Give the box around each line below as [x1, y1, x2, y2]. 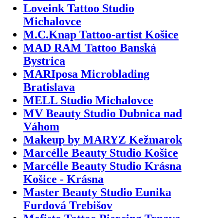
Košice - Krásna [23, 172, 104, 185]
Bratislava [23, 80, 75, 93]
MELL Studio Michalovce [23, 93, 153, 107]
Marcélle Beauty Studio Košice [23, 146, 178, 159]
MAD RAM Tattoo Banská [23, 41, 156, 54]
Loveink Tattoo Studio [23, 1, 134, 15]
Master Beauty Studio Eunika [23, 185, 171, 199]
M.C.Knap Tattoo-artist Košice [23, 28, 179, 41]
